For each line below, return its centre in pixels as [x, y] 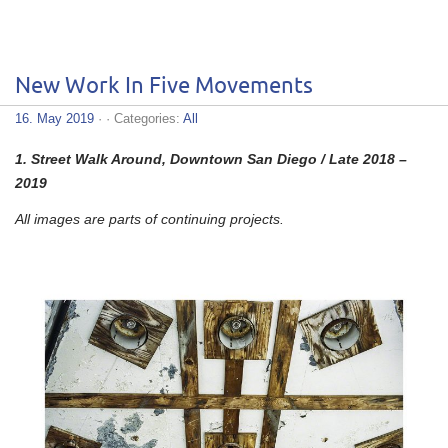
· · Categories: [138, 118]
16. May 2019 [54, 118]
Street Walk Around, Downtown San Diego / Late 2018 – [219, 158]
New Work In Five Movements [164, 86]
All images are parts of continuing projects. [149, 218]
